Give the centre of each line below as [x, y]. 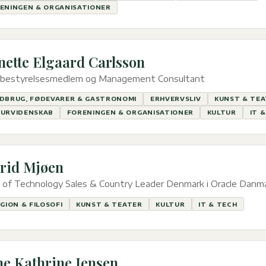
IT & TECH [218, 204]
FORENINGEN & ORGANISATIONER [130, 113]
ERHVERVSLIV [175, 99]
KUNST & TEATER [109, 204]
